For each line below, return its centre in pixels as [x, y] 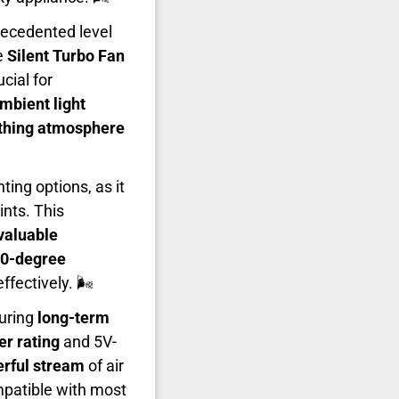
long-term [73, 318]
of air [104, 366]
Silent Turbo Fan [66, 56]
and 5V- [88, 342]
